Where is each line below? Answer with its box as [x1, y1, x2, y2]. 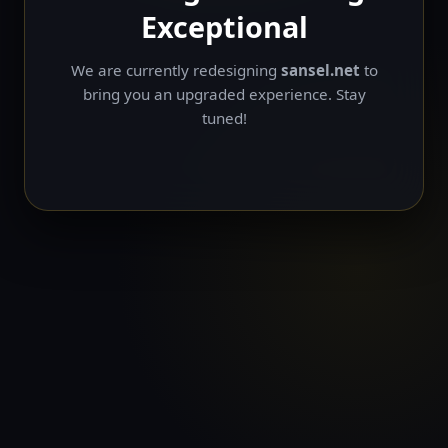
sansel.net [280, 59, 360, 80]
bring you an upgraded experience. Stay [82, 83, 366, 104]
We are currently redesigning [70, 59, 281, 80]
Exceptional [140, 6, 308, 46]
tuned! [201, 107, 247, 128]
